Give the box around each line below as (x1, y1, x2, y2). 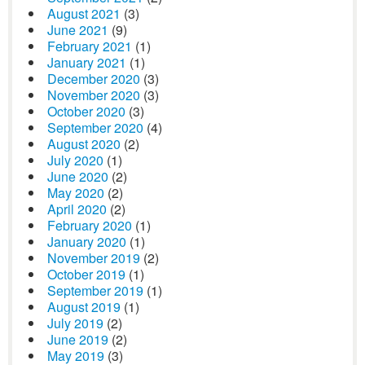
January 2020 (47, 232, 126, 251)
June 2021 (47, 20, 108, 39)
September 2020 (47, 118, 143, 137)
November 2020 (47, 86, 140, 104)
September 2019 (47, 281, 143, 300)
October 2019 (47, 265, 125, 284)
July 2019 (47, 314, 103, 332)
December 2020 (47, 69, 140, 88)
